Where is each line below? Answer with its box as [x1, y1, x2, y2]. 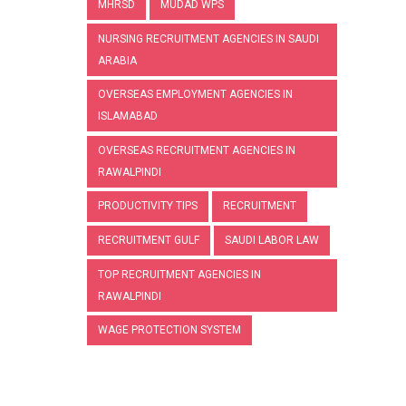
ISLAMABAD [98, 110, 158, 123]
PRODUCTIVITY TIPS [98, 199, 198, 213]
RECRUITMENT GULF [98, 234, 199, 247]
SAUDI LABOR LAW [225, 234, 319, 247]
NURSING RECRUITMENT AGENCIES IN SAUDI [98, 33, 319, 46]
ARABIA [98, 54, 137, 68]
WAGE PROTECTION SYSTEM [98, 324, 241, 337]
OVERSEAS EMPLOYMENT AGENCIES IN [98, 88, 293, 101]
